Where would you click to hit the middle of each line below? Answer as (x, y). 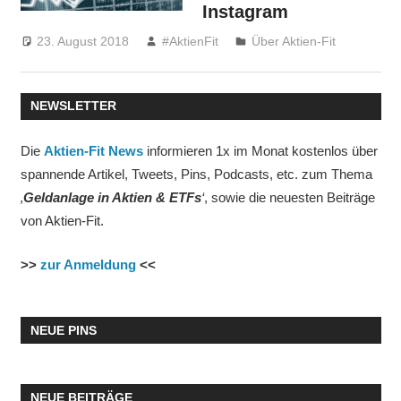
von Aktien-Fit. (62, 221)
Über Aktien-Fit (294, 41)
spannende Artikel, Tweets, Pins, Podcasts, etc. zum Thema (196, 175)
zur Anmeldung (88, 264)
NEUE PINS (63, 330)
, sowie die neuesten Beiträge (289, 198)
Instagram (246, 12)
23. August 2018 (83, 41)
